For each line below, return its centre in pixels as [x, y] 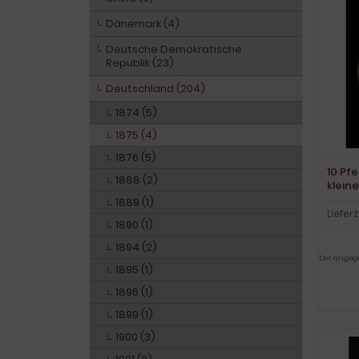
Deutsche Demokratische [174, 49]
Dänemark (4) [143, 24]
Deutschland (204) [155, 89]
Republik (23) [140, 63]
